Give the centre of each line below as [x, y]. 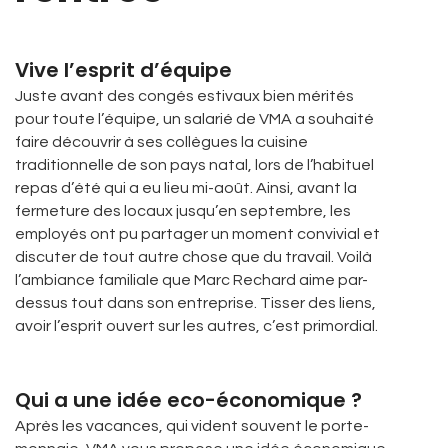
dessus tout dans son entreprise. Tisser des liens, [195, 303]
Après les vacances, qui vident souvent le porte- [192, 426]
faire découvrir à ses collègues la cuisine [161, 142]
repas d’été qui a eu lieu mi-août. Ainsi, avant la [186, 188]
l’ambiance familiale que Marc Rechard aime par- [191, 280]
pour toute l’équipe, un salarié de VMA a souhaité [194, 119]
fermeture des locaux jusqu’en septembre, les [183, 211]
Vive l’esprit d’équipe [123, 70]
